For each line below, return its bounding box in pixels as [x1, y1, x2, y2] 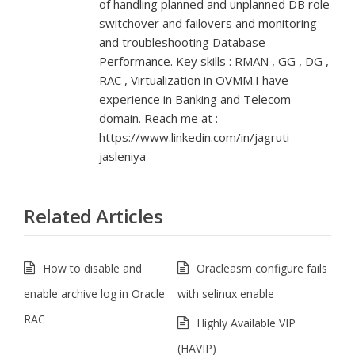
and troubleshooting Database [99, 34, 265, 50]
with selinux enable [177, 286, 274, 301]
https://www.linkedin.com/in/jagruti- [99, 129, 294, 145]
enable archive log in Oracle [24, 286, 165, 301]
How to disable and [43, 261, 142, 276]
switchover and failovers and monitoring [99, 15, 317, 31]
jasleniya [99, 148, 146, 164]
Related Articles [24, 203, 162, 229]
